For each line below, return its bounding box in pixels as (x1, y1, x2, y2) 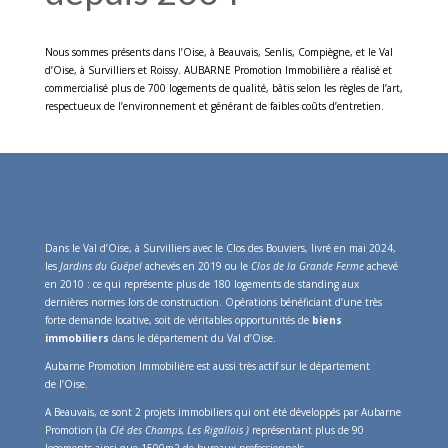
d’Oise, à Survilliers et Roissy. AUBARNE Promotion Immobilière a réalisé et (44, 62, 392, 77)
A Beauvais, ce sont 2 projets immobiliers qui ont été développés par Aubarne (44, 404, 401, 419)
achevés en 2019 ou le (141, 258, 251, 273)
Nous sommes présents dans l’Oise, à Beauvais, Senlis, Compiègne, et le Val (44, 44, 393, 59)
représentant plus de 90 (251, 422, 364, 437)
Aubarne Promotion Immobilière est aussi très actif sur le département (44, 358, 370, 373)
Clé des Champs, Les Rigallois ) (109, 422, 252, 437)
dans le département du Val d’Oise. (108, 330, 276, 345)
